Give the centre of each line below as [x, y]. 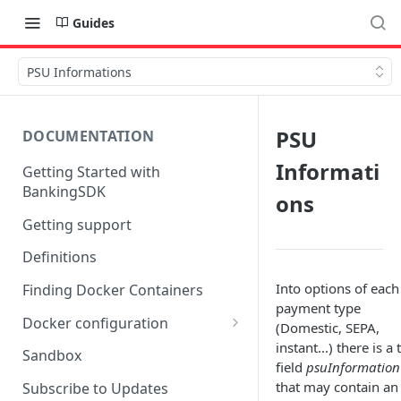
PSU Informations [79, 72]
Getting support [77, 224]
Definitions [60, 257]
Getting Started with [91, 171]
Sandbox [52, 356]
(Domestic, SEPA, [328, 328]
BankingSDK [64, 191]
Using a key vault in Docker [123, 349]
